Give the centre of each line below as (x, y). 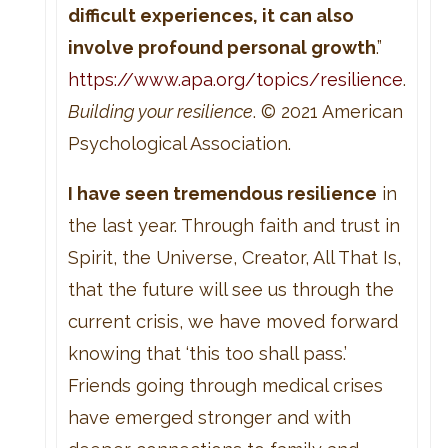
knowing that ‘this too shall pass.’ (207, 353)
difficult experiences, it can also (210, 15)
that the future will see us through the (230, 289)
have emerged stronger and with (209, 417)
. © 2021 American (327, 111)
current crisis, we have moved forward (232, 321)
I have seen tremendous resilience (222, 193)
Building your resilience (160, 111)
